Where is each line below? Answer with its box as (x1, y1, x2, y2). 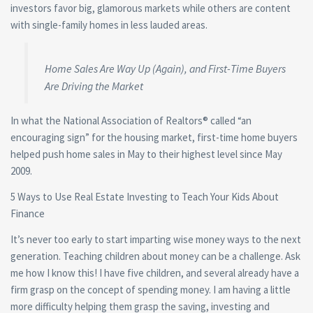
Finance (10, 206, 45, 220)
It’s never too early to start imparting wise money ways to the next (10, 232, 301, 246)
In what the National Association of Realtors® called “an (10, 113, 252, 127)
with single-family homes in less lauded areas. (10, 17, 208, 31)
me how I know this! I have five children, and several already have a (10, 265, 299, 279)
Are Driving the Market (45, 79, 143, 93)
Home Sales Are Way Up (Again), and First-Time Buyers (45, 61, 286, 75)
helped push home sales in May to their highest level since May (10, 147, 282, 161)
